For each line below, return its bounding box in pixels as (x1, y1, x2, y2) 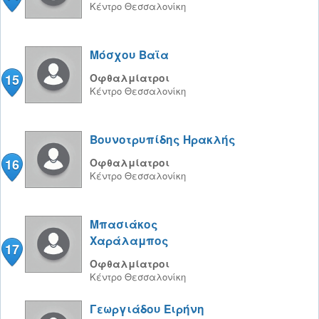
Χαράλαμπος (90, 232, 169, 249)
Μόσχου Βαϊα (90, 46, 169, 63)
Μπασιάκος (90, 216, 158, 232)
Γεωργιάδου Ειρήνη (90, 300, 204, 317)
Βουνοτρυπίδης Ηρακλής (90, 131, 236, 147)
